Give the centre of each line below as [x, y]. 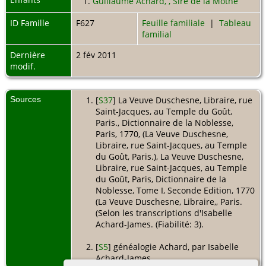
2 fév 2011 [97, 55]
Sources [27, 99]
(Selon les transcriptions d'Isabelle [164, 213]
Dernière [28, 55]
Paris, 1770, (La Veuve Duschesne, [161, 134]
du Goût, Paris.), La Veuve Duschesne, [169, 157]
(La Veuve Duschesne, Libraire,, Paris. [169, 202]
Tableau [235, 23]
